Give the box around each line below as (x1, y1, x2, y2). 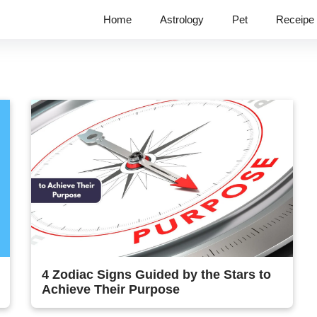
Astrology (160, 13, 204, 25)
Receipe (276, 13, 314, 25)
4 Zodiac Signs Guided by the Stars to (42, 267, 271, 282)
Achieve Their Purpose (42, 282, 180, 296)
